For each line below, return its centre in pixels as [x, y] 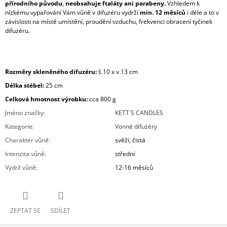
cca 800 [99, 99]
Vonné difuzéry [136, 127]
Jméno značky [24, 113]
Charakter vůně [27, 140]
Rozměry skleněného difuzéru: [51, 72]
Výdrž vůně [21, 168]
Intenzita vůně [25, 154]
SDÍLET [61, 210]
